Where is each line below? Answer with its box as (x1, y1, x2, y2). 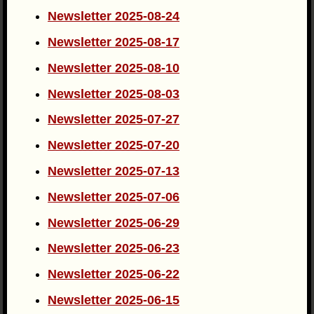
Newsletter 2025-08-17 (48, 34, 180, 49)
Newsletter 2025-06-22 (48, 267, 180, 282)
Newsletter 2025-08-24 (48, 9, 180, 24)
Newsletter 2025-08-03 (48, 86, 180, 101)
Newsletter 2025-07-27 (48, 112, 180, 127)
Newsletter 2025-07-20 (48, 138, 180, 153)
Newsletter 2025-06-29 (48, 215, 180, 230)
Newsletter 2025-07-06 (48, 189, 180, 204)
